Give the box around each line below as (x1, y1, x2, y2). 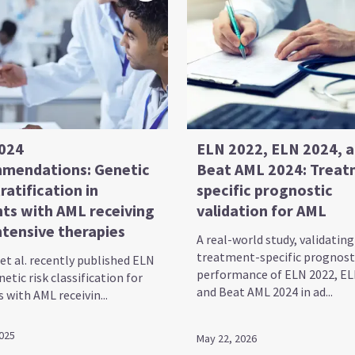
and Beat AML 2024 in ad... (197, 283, 333, 300)
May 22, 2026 (197, 330, 257, 345)
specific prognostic (197, 179, 333, 200)
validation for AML (197, 200, 326, 220)
